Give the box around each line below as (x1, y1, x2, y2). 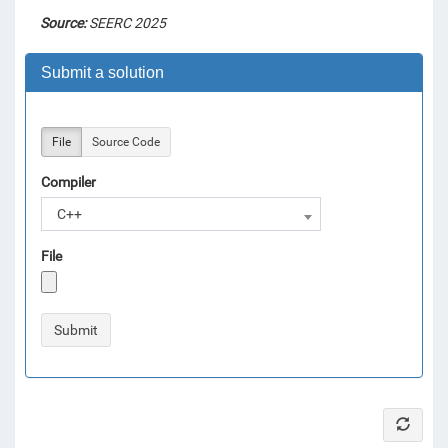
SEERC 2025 (86, 15, 166, 31)
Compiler (41, 174, 96, 190)
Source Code (92, 135, 160, 149)
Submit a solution (41, 64, 164, 81)
